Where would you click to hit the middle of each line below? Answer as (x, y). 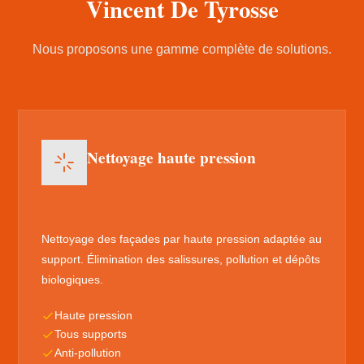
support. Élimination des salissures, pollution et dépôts (181, 259)
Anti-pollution (88, 353)
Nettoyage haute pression (172, 158)
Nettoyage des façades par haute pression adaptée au (182, 239)
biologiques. (73, 279)
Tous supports (91, 334)
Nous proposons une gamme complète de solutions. (182, 49)
